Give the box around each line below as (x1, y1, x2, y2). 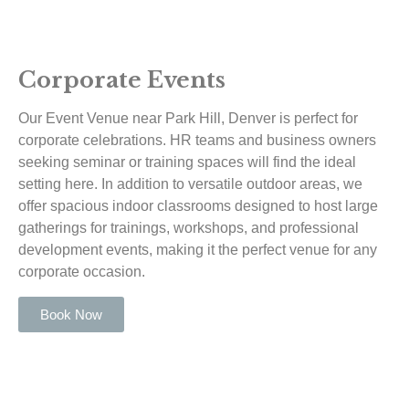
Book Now (40, 306, 102, 322)
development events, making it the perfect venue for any (18, 242, 377, 258)
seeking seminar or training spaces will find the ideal (18, 154, 356, 171)
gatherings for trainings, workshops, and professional (18, 220, 359, 236)
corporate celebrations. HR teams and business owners (18, 132, 376, 149)
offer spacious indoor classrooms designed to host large (18, 198, 378, 215)
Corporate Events (18, 67, 225, 94)
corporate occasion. (18, 264, 145, 280)
